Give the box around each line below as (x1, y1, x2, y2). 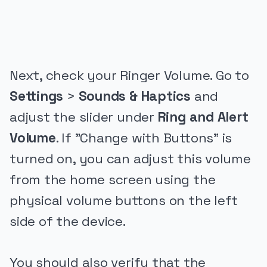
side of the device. (10, 212, 126, 230)
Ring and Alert (157, 108, 249, 126)
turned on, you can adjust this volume (10, 150, 251, 167)
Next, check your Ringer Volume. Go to (10, 66, 249, 84)
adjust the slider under (10, 108, 158, 126)
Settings (10, 87, 64, 105)
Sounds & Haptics (78, 87, 191, 105)
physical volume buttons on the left (10, 191, 238, 209)
